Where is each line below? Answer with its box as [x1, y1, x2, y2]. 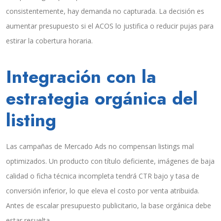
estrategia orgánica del [6, 85, 198, 112]
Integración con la [6, 64, 156, 90]
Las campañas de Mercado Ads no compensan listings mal [6, 142, 194, 151]
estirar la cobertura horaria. [6, 36, 93, 46]
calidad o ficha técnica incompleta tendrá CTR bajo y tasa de [6, 171, 199, 181]
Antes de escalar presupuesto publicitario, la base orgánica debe [6, 201, 211, 211]
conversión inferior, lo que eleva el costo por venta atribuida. [6, 186, 199, 196]
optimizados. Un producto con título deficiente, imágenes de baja [6, 156, 215, 166]
